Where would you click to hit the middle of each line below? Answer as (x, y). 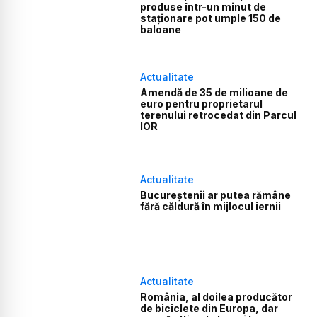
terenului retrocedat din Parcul (219, 115)
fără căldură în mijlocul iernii (211, 206)
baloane (161, 30)
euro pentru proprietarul (202, 104)
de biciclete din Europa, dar (209, 308)
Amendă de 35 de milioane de (214, 93)
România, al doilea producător (217, 297)
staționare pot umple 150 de (211, 18)
